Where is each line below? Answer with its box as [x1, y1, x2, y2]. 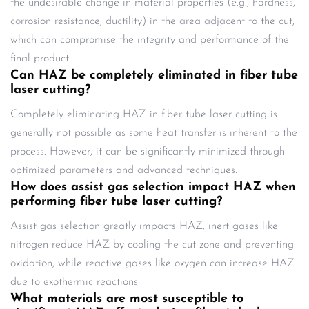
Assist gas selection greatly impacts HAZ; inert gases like [10, 220, 278, 232]
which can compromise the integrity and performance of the [10, 34, 289, 46]
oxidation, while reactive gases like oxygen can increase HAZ [10, 257, 295, 269]
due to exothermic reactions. [10, 276, 140, 288]
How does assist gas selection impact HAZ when [10, 180, 296, 194]
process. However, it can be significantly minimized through [10, 146, 285, 157]
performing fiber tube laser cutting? [10, 195, 222, 208]
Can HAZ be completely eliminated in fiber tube [10, 68, 298, 82]
